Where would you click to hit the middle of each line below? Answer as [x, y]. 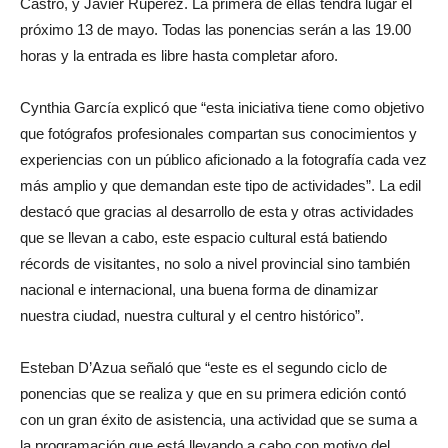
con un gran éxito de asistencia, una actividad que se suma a [218, 419]
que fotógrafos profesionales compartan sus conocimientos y [218, 133]
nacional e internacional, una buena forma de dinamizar [199, 289]
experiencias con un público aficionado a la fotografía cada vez [223, 159]
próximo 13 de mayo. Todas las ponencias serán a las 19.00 [215, 29]
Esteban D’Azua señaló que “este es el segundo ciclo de [203, 367]
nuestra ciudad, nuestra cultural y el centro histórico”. [192, 315]
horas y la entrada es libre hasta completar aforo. [179, 55]
